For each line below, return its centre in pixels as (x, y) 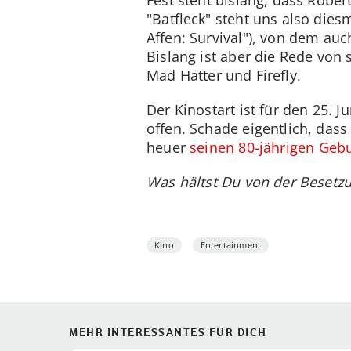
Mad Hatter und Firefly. (224, 76)
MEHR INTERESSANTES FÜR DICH (168, 333)
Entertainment (231, 245)
